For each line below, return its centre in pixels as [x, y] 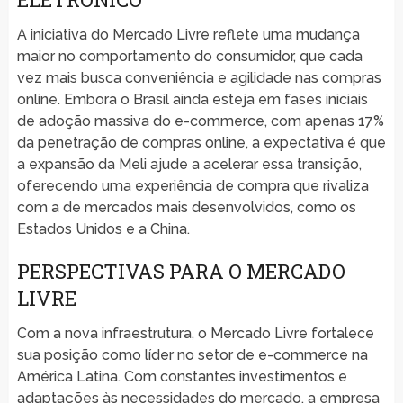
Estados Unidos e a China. [103, 228]
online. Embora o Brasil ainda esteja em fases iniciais [192, 99]
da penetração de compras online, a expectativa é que [201, 142]
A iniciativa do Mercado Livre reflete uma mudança [188, 34]
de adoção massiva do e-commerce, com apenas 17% [200, 121]
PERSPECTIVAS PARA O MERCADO [181, 271]
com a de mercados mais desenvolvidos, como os [186, 207]
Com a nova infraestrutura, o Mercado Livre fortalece [195, 333]
